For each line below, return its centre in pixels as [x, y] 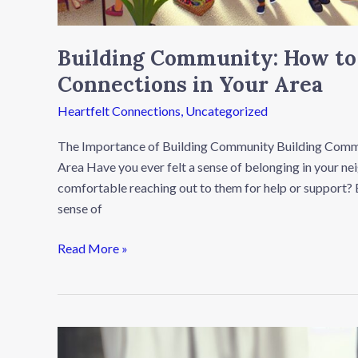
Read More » [93, 248]
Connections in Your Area [190, 85]
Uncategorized [227, 111]
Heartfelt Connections [119, 111]
